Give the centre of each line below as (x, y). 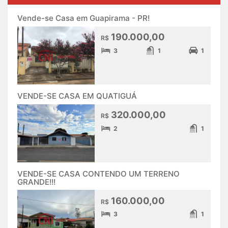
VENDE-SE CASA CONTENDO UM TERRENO (98, 174)
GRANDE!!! (36, 182)
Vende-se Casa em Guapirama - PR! (83, 18)
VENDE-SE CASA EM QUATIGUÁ (77, 96)
